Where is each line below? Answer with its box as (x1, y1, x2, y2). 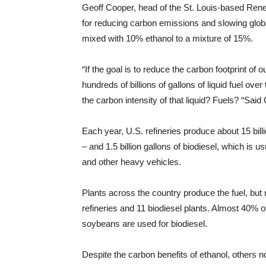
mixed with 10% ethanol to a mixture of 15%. (82, 33, 253, 44)
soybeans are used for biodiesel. (82, 218, 207, 229)
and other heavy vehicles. (82, 157, 181, 167)
